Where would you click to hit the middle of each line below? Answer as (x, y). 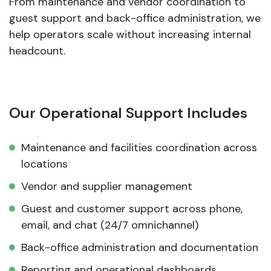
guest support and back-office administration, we (135, 18)
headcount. (37, 51)
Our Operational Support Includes (128, 113)
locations (44, 164)
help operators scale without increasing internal (130, 35)
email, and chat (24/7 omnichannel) (110, 225)
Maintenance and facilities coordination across (139, 148)
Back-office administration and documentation (140, 248)
